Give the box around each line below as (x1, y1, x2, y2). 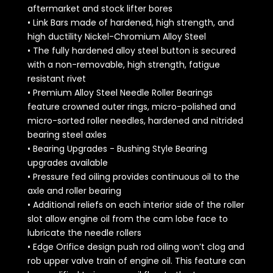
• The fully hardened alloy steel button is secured (27, 44, 236, 57)
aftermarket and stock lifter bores (27, 2, 172, 15)
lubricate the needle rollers (27, 227, 141, 239)
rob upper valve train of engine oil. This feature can (27, 255, 246, 268)
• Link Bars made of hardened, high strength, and (27, 16, 234, 29)
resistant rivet (27, 73, 86, 85)
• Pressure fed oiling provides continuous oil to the (27, 171, 239, 183)
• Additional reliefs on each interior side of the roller (27, 199, 244, 211)
